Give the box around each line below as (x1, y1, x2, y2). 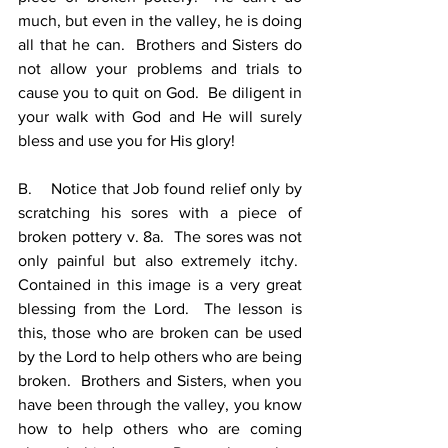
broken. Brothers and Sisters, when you (18, 372, 302, 389)
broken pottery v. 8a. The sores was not (18, 228, 302, 245)
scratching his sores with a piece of (18, 204, 302, 221)
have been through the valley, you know (18, 396, 302, 413)
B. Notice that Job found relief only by (18, 180, 302, 197)
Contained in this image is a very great (18, 276, 302, 293)
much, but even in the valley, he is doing (18, 12, 302, 29)
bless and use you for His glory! (18, 132, 235, 149)
